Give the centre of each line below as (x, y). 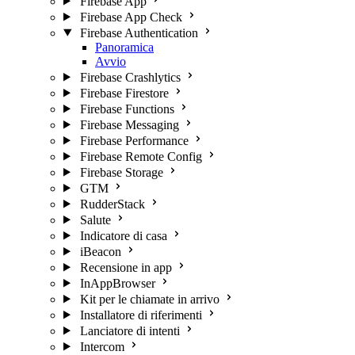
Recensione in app (126, 267)
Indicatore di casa (123, 235)
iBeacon (100, 251)
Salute (95, 219)
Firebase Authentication (139, 32)
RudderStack (112, 204)
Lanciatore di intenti (130, 330)
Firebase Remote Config (141, 156)
